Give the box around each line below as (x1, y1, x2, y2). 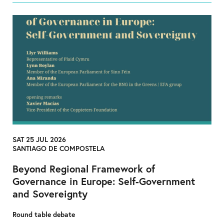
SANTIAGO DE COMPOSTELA (12, 143, 104, 153)
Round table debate (12, 209, 75, 219)
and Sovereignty (12, 186, 87, 200)
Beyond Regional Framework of (12, 161, 155, 175)
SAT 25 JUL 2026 (12, 134, 66, 144)
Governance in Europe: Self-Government (12, 174, 195, 188)
